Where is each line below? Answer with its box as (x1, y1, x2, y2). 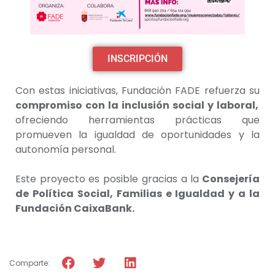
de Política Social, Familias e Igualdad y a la (15, 187, 260, 201)
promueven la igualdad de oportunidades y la (15, 128, 260, 142)
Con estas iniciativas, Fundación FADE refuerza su (15, 83, 260, 98)
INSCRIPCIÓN (107, 53, 168, 65)
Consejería (199, 172, 260, 187)
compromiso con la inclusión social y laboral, (15, 98, 258, 113)
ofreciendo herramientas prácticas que (15, 113, 260, 128)
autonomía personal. (15, 142, 116, 157)
